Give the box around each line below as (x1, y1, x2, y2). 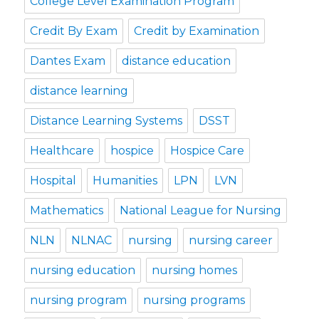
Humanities (93, 174, 158, 188)
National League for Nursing (120, 204, 282, 218)
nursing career (189, 234, 273, 248)
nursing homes (152, 263, 238, 278)
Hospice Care (170, 144, 245, 158)
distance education (122, 54, 231, 68)
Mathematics (30, 204, 104, 218)
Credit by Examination (134, 24, 260, 38)
